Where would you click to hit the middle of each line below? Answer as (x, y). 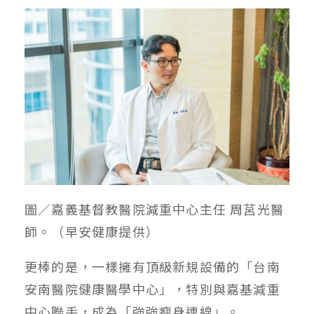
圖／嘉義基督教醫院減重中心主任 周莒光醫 (155, 209)
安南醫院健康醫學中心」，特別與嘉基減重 (152, 288)
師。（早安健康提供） (92, 231)
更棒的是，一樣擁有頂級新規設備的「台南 (152, 266)
